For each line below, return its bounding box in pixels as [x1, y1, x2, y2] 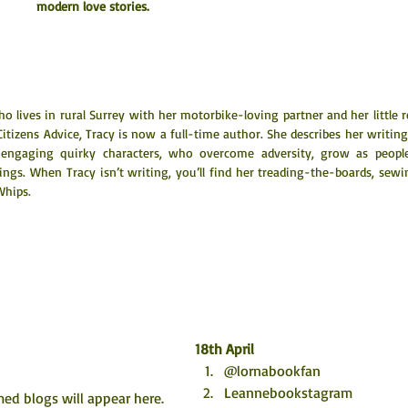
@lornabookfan [224, 362, 321, 380]
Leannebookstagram [224, 383, 352, 402]
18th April [195, 340, 254, 358]
